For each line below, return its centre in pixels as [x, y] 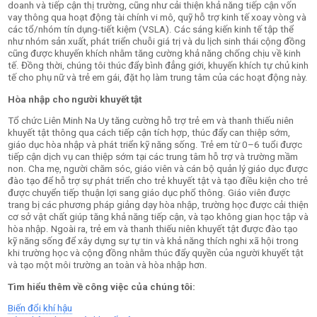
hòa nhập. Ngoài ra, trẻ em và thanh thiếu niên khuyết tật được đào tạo [153, 229]
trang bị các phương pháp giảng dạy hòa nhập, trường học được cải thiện [158, 205]
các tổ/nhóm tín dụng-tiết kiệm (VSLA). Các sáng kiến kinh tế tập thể [151, 30]
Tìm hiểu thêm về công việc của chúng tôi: [102, 287]
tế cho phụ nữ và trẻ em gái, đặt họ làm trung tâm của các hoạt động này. [158, 78]
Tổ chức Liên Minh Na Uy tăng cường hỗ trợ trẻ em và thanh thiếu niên [151, 121]
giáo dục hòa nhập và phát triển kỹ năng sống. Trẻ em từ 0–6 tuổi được [155, 145]
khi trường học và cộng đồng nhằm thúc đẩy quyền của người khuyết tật [156, 253]
